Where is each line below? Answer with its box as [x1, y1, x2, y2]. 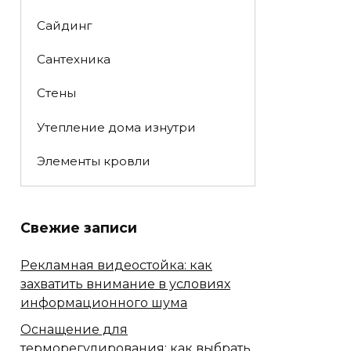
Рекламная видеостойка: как [20, 258, 212, 273]
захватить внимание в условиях [20, 277, 230, 292]
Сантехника [36, 52, 110, 67]
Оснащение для [20, 322, 128, 338]
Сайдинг [36, 17, 92, 33]
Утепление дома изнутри [36, 119, 196, 135]
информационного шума [20, 295, 187, 311]
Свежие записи [20, 219, 137, 237]
